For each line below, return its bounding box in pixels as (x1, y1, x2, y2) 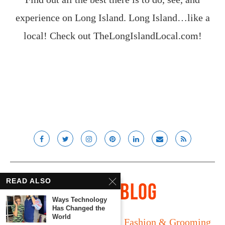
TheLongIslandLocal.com (93, 30, 198, 42)
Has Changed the (52, 204, 105, 212)
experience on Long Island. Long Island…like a (15, 12, 210, 24)
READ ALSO (6, 177, 51, 185)
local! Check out (23, 30, 93, 42)
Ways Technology (52, 196, 107, 204)
